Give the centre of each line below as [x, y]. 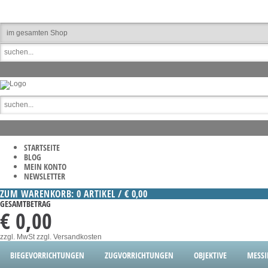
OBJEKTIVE [210, 255]
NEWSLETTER [45, 176]
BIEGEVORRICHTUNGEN [47, 255]
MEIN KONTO [45, 167]
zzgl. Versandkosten [69, 237]
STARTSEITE [42, 147]
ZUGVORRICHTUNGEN [139, 255]
